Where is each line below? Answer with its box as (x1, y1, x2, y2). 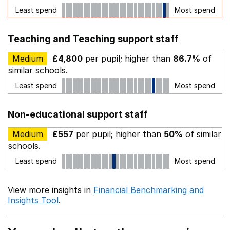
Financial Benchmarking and (93, 185, 204, 195)
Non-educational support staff (8, 109, 147, 120)
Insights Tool (8, 195, 59, 205)
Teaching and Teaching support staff (8, 33, 178, 44)
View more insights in (8, 185, 93, 195)
